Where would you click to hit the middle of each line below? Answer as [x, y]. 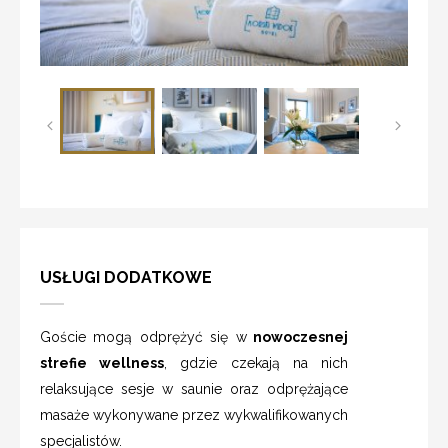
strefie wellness [102, 363]
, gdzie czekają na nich [256, 363]
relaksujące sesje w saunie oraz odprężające [194, 389]
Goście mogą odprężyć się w [143, 337]
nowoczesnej [297, 337]
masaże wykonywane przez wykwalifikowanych [194, 415]
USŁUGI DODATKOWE [126, 278]
